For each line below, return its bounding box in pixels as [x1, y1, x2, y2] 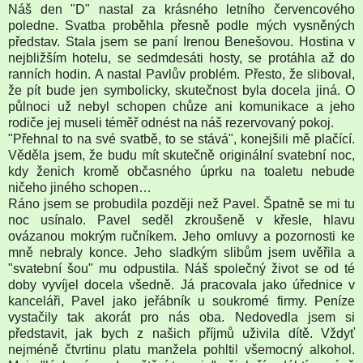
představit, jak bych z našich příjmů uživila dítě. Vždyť [8, 326, 355, 340]
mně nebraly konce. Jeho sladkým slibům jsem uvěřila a [8, 245, 355, 259]
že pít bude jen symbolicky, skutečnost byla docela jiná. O [8, 83, 355, 97]
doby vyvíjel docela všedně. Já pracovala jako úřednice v [8, 277, 355, 292]
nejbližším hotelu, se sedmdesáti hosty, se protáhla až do [8, 50, 355, 65]
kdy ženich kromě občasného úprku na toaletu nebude [8, 164, 355, 178]
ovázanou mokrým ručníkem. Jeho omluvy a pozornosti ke [8, 228, 355, 243]
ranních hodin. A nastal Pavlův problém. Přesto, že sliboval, [8, 66, 355, 81]
